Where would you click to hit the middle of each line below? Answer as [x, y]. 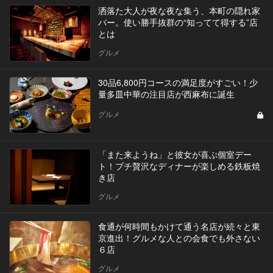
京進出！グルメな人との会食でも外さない [179, 238]
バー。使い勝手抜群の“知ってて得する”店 [178, 22]
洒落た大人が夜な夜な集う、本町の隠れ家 [179, 11]
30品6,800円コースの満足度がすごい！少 [178, 83]
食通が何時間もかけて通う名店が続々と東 [179, 226]
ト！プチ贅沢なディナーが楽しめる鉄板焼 [179, 166]
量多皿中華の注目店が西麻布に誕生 [166, 94]
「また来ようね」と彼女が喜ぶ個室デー [175, 154]
